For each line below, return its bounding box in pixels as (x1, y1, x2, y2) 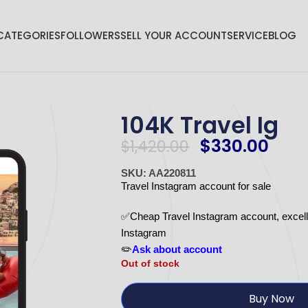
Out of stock (121, 258, 180, 269)
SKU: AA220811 (121, 167, 197, 179)
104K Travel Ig (121, 109, 279, 142)
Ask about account (132, 243, 223, 256)
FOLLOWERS (60, 28, 120, 43)
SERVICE (226, 28, 268, 43)
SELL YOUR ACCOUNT (120, 28, 227, 43)
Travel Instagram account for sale (121, 180, 272, 192)
